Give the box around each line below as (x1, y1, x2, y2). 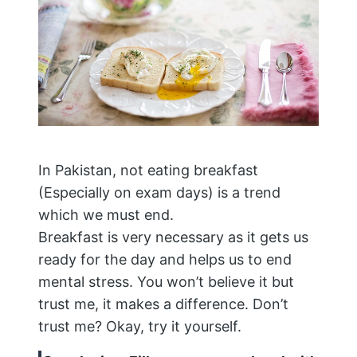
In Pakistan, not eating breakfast (38, 162, 258, 179)
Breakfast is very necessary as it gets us (38, 229, 308, 246)
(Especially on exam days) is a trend (38, 184, 280, 202)
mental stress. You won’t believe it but (38, 273, 294, 291)
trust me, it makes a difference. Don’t (38, 296, 288, 313)
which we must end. (38, 206, 174, 224)
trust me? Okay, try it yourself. (38, 318, 241, 335)
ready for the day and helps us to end (38, 251, 292, 269)
